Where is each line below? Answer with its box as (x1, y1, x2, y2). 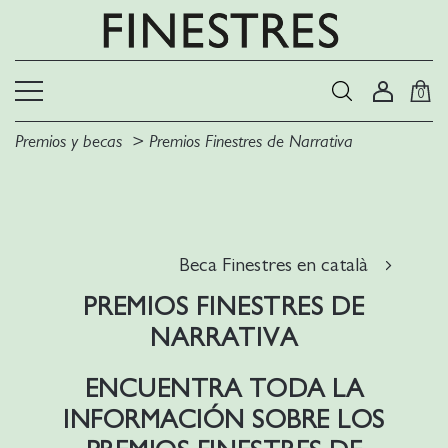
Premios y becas (15, 133, 122, 151)
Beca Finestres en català (179, 255, 368, 275)
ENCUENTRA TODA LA (84, 376, 364, 402)
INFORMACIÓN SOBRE (63, 407, 338, 433)
